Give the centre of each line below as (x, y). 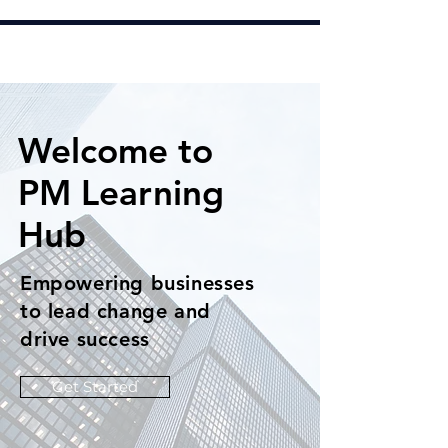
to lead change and (115, 311)
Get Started (95, 387)
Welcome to (115, 150)
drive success (85, 339)
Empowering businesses (137, 283)
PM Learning (121, 192)
